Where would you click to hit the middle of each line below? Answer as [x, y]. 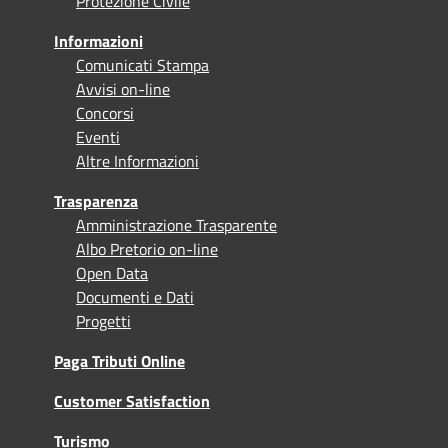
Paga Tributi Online [119, 360]
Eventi [98, 136]
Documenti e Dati [135, 296]
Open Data [112, 272]
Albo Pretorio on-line [147, 248]
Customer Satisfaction [132, 400]
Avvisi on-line [123, 88]
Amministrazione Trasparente [176, 224]
